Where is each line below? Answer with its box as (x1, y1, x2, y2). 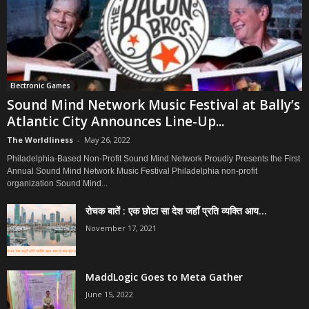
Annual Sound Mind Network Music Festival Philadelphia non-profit (7, 166, 257, 177)
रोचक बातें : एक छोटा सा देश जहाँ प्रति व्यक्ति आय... (86, 204, 267, 218)
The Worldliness (7, 134, 73, 146)
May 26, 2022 (84, 134, 130, 146)
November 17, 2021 (86, 223, 157, 234)
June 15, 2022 (86, 289, 133, 300)
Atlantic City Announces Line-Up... (7, 112, 224, 131)
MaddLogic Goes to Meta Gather (86, 270, 243, 284)
